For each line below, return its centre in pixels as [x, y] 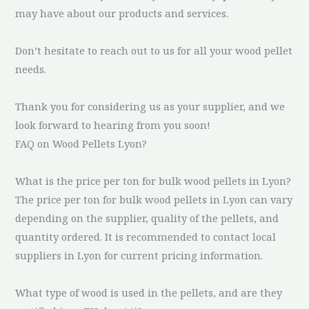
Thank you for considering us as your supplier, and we [150, 106]
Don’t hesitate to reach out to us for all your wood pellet [154, 50]
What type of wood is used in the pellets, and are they [149, 292]
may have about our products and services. [122, 13]
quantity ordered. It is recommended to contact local [146, 236]
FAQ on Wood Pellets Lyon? [81, 143]
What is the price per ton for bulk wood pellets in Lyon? [153, 180]
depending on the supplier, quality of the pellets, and [147, 218]
